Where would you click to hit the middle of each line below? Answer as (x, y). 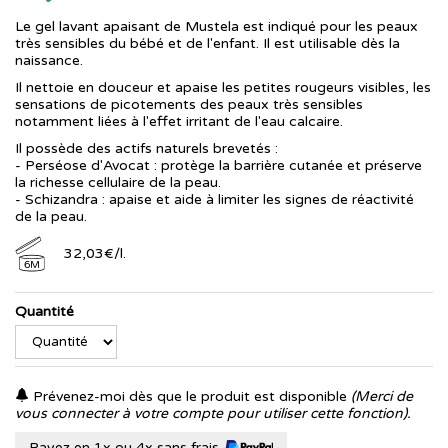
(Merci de (382, 397)
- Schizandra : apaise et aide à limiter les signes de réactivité (214, 199)
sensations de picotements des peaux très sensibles (189, 104)
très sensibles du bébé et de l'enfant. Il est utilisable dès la (207, 43)
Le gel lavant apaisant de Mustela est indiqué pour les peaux (216, 26)
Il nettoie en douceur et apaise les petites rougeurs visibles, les (223, 87)
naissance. (51, 60)
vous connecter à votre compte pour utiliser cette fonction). (213, 414)
